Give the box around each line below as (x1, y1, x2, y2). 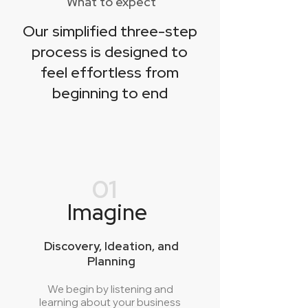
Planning (87, 254, 135, 269)
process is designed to (32, 42, 188, 62)
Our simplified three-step (22, 21, 197, 41)
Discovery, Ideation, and (44, 239, 179, 254)
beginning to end (52, 83, 168, 103)
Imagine (67, 197, 147, 227)
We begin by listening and (47, 283, 173, 296)
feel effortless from (41, 63, 179, 82)
